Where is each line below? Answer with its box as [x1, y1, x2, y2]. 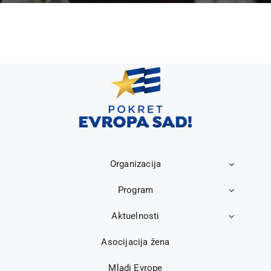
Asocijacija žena [101, 237, 170, 248]
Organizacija [109, 158, 162, 170]
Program [117, 184, 154, 196]
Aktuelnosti [111, 211, 160, 222]
